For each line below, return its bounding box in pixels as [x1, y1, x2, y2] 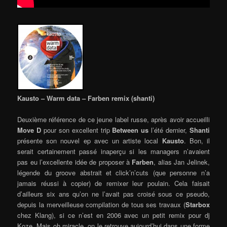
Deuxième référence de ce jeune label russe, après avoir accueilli [17, 114, 210, 124]
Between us [112, 125, 149, 135]
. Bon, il [183, 135, 210, 145]
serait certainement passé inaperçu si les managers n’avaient [17, 146, 210, 156]
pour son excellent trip [41, 125, 112, 135]
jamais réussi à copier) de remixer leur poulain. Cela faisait [17, 178, 210, 188]
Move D [17, 125, 41, 135]
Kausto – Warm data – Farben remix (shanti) [17, 93, 155, 103]
